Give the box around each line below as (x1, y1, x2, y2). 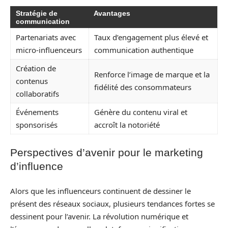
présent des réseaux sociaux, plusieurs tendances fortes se (10, 198, 215, 209)
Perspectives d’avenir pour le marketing (10, 147, 203, 158)
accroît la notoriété (94, 119, 160, 130)
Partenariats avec (16, 32, 76, 42)
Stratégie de (16, 9, 58, 17)
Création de (16, 63, 56, 73)
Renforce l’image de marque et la (94, 69, 210, 79)
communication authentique (94, 44, 193, 55)
